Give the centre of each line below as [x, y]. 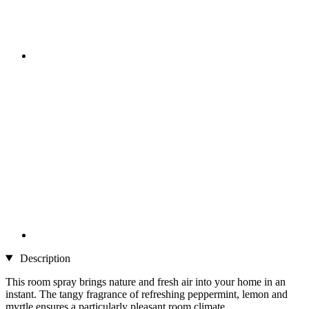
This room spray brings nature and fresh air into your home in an [146, 281]
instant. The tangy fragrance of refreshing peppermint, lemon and [147, 294]
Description [43, 258]
